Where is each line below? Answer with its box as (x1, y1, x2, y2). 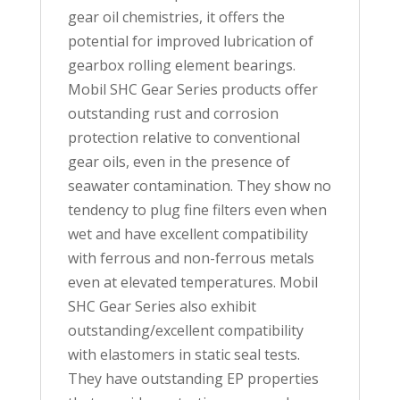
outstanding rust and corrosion (67, 104, 279, 124)
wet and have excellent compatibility (67, 224, 308, 245)
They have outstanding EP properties (67, 369, 319, 389)
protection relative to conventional (67, 128, 300, 148)
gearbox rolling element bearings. (67, 55, 296, 76)
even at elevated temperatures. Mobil (67, 272, 318, 293)
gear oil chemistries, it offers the (67, 7, 285, 28)
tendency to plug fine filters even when (67, 200, 327, 221)
